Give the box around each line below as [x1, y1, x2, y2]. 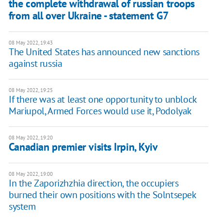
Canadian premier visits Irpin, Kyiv [8, 140, 158, 154]
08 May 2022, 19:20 [8, 134, 53, 141]
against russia [8, 57, 62, 70]
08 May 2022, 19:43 [8, 39, 53, 46]
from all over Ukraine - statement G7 [8, 9, 169, 23]
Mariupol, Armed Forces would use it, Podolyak [8, 105, 192, 118]
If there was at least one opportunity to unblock [8, 93, 197, 106]
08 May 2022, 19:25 [8, 87, 53, 94]
